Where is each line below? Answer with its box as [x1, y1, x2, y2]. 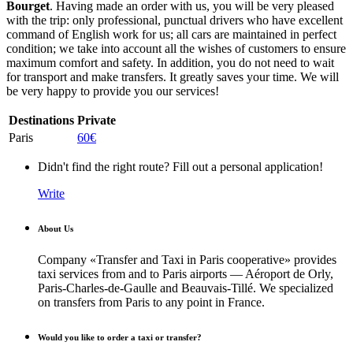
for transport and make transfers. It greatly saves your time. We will [6, 69, 339, 84]
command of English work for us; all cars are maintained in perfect [6, 27, 336, 41]
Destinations [9, 113, 74, 127]
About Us [38, 223, 73, 233]
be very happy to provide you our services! [6, 84, 219, 98]
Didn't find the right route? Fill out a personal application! [38, 159, 323, 173]
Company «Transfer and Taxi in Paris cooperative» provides [38, 252, 336, 266]
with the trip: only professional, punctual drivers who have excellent [6, 13, 343, 27]
